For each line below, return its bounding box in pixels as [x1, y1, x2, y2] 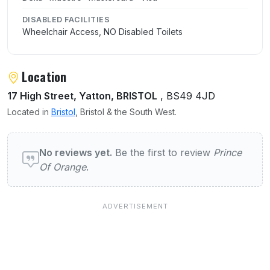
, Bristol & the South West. [75, 107, 177, 118]
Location [22, 67, 67, 86]
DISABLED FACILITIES [22, 15, 110, 25]
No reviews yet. [39, 146, 112, 159]
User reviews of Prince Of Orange [7, 130, 208, 152]
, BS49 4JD [157, 90, 215, 102]
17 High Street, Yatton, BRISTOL [7, 90, 157, 102]
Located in [7, 107, 51, 118]
